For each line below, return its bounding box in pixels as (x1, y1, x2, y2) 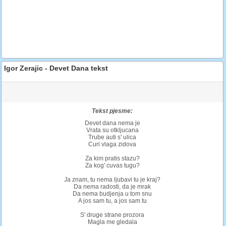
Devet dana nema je (84, 119, 140, 127)
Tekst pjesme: (92, 107, 133, 115)
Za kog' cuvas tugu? (85, 161, 140, 169)
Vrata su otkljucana (86, 126, 139, 134)
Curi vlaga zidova (88, 140, 137, 148)
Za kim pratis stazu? (85, 154, 140, 162)
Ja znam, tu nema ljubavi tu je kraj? (64, 176, 161, 183)
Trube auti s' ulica (88, 133, 137, 141)
